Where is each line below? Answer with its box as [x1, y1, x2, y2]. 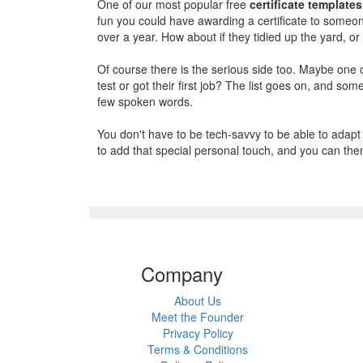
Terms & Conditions [147, 341, 248, 357]
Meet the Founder [152, 309, 244, 325]
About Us [174, 293, 221, 309]
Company [140, 259, 223, 288]
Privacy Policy [162, 325, 233, 341]
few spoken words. [97, 93, 193, 109]
